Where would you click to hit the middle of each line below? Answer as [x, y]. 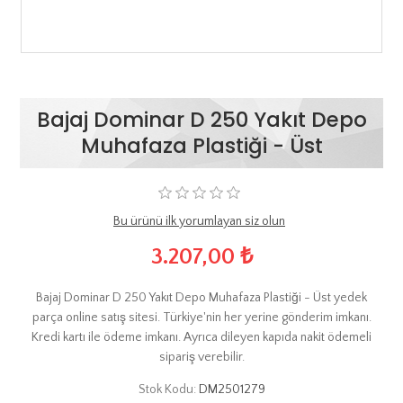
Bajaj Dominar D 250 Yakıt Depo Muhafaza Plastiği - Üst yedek [201, 297]
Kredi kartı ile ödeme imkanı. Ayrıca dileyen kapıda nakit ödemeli [201, 337]
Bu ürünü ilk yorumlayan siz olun [199, 221]
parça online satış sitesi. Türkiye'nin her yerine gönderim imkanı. [201, 317]
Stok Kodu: [167, 389]
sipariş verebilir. [201, 357]
